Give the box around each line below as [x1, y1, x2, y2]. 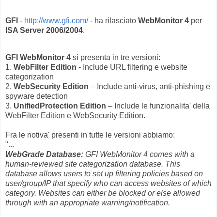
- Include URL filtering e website [77, 62, 187, 71]
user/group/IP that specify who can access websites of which [5, 179, 212, 187]
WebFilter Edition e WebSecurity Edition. [5, 111, 145, 120]
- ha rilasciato [88, 16, 138, 25]
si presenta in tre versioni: [71, 53, 160, 62]
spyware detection [5, 92, 68, 100]
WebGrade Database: [5, 150, 85, 158]
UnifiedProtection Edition [14, 101, 106, 110]
